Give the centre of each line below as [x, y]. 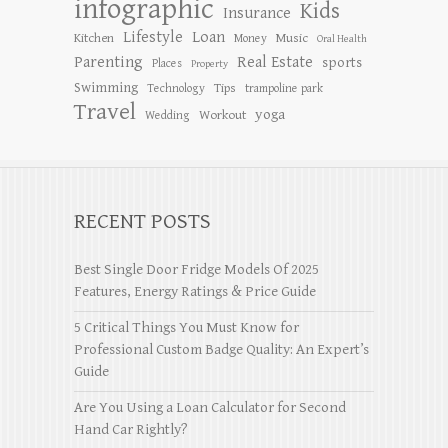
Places [167, 62]
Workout [222, 114]
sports [342, 62]
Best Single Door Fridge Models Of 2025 [196, 269]
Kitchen [94, 37]
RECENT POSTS [142, 221]
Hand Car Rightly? [131, 429]
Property [209, 63]
